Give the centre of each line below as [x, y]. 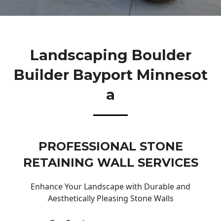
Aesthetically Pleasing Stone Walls [110, 199]
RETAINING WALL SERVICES [110, 163]
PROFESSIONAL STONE [110, 147]
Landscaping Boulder [110, 55]
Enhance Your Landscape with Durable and [110, 187]
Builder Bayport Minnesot [110, 74]
